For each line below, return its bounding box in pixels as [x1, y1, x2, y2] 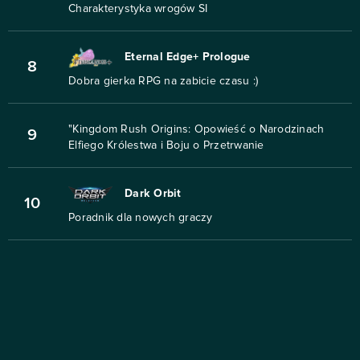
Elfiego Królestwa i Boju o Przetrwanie [68, 140, 264, 152]
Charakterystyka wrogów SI [68, 3, 208, 15]
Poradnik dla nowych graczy [68, 212, 213, 224]
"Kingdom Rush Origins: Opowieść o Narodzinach [68, 124, 325, 136]
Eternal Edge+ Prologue [125, 51, 251, 63]
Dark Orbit [125, 188, 182, 200]
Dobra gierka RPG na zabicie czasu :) [68, 76, 258, 88]
